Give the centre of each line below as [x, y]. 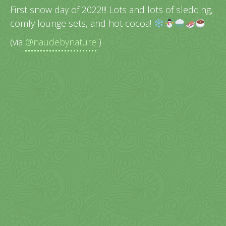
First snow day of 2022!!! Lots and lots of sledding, [111, 10]
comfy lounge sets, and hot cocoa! [82, 23]
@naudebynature [61, 42]
